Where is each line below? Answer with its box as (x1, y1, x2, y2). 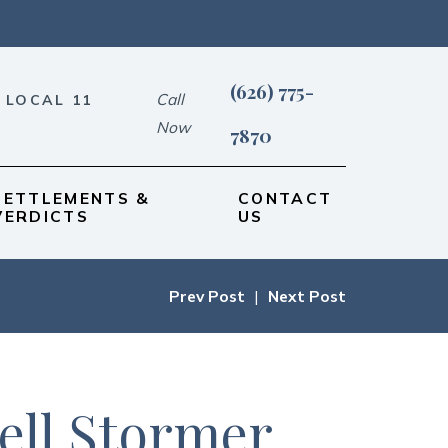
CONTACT (237, 187, 333, 208)
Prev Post (169, 285, 246, 306)
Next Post (267, 285, 346, 306)
